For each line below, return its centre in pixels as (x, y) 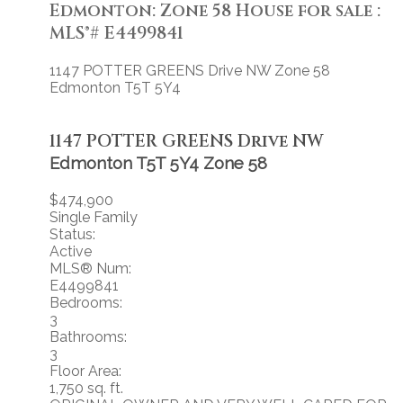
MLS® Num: (90, 269)
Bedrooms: (86, 303)
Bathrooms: (88, 337)
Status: (72, 235)
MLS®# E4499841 (116, 34)
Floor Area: (85, 372)
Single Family (94, 218)
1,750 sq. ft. (86, 389)
